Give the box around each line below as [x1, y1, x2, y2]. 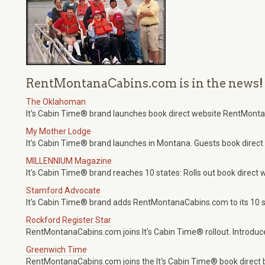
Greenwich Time [26, 245, 87, 255]
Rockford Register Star [26, 215, 111, 225]
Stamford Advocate [26, 186, 101, 196]
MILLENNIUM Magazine [26, 156, 112, 166]
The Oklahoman [26, 97, 86, 107]
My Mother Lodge [26, 127, 91, 137]
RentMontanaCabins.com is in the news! [26, 76, 263, 91]
